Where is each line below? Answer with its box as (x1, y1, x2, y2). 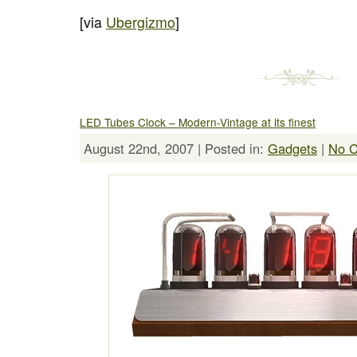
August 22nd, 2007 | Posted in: (84, 138, 268, 158)
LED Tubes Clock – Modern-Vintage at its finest (80, 113, 316, 130)
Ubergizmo (106, 11, 175, 32)
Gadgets (268, 138, 317, 158)
